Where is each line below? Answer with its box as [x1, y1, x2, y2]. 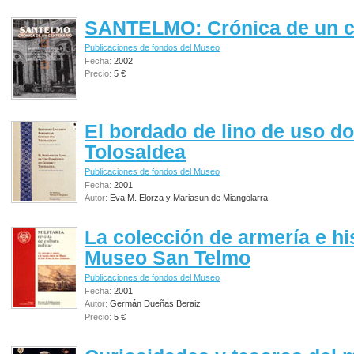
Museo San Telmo [85, 247, 250, 269]
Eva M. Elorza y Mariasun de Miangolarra [110, 193, 268, 203]
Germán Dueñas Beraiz [110, 299, 201, 309]
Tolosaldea [85, 141, 186, 164]
